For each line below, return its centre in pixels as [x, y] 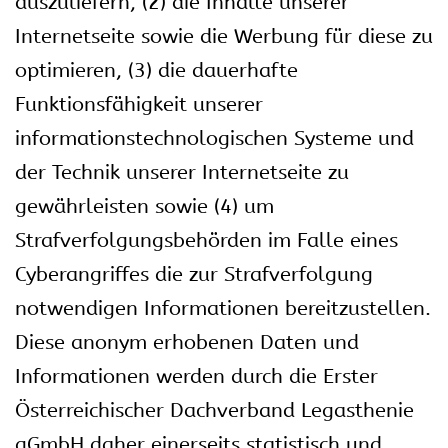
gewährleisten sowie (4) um [144, 206]
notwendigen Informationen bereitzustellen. [223, 308]
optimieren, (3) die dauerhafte [156, 70]
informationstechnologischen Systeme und [214, 138]
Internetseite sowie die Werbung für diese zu [224, 36]
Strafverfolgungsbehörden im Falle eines [206, 240]
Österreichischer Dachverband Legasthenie [214, 410]
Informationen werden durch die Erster [196, 376]
